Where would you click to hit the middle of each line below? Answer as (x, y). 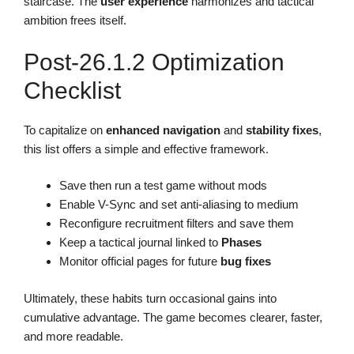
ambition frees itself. (75, 21)
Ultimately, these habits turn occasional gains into (150, 298)
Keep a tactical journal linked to (140, 243)
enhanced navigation (163, 130)
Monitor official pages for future (140, 262)
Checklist (72, 90)
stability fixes (282, 130)
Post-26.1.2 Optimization (154, 62)
